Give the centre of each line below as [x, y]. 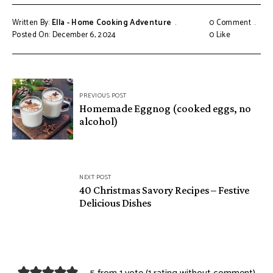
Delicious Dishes [115, 203]
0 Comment [230, 23]
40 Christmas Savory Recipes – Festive [164, 190]
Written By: [32, 23]
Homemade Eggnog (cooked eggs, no [165, 108]
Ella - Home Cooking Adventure [112, 23]
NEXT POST [95, 177]
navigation [47, 107]
